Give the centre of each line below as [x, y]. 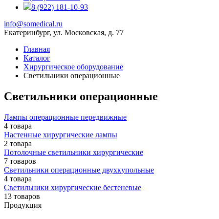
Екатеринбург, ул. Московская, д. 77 [64, 33]
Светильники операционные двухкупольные [79, 170]
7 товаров [20, 161]
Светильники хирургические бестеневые [73, 187]
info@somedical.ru [33, 24]
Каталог [37, 58]
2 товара [18, 143]
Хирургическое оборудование [73, 67]
